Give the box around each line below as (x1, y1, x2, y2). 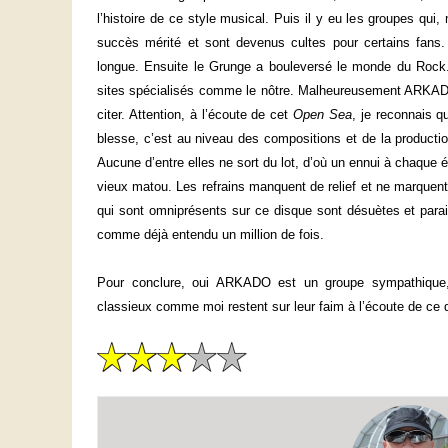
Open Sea (288, 107, 352, 123)
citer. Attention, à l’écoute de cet (97, 107, 289, 123)
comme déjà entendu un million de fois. (97, 227, 324, 243)
